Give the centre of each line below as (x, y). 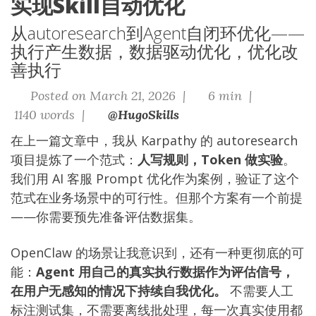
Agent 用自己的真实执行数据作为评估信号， (165, 272)
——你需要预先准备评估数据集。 (106, 217)
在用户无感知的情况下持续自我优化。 (119, 291)
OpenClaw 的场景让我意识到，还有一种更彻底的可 (157, 253)
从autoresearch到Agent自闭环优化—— (158, 33)
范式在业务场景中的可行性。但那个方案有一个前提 (157, 197)
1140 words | (49, 115)
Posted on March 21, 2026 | (108, 96)
